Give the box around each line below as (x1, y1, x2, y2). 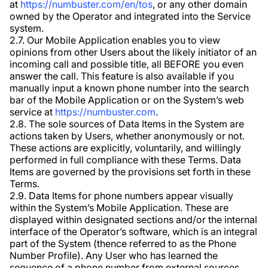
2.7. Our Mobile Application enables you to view (10, 34, 220, 46)
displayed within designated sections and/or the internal (10, 214, 257, 226)
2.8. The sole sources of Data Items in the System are (10, 118, 244, 130)
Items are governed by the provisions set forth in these (10, 166, 251, 178)
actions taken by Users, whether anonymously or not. (10, 130, 245, 142)
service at (10, 106, 55, 118)
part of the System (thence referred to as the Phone (10, 237, 236, 249)
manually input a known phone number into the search (10, 82, 249, 94)
